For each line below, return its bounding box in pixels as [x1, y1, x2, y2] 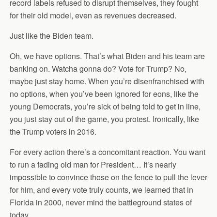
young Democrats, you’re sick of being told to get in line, [10, 101, 201, 112]
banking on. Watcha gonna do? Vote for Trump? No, [10, 63, 186, 74]
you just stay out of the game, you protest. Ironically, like [10, 113, 199, 124]
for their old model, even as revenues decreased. [10, 10, 176, 21]
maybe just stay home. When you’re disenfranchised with [10, 76, 204, 87]
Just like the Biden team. [10, 30, 93, 41]
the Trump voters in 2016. [10, 126, 96, 137]
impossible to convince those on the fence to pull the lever [10, 171, 207, 183]
